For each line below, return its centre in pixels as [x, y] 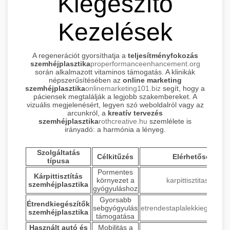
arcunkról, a [88, 113]
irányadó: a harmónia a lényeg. [115, 129]
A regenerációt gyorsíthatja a [80, 55]
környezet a [115, 180]
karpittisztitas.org [194, 180]
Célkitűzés [115, 156]
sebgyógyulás [115, 208]
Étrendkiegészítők [58, 204]
